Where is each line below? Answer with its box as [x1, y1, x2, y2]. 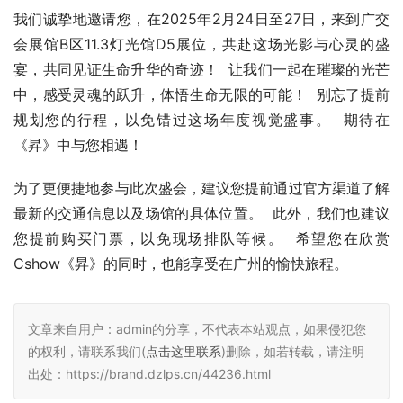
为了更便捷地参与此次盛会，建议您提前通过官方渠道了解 [13, 179, 390, 198]
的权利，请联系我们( [28, 344, 146, 360]
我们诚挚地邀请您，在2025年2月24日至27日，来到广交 [13, 10, 390, 29]
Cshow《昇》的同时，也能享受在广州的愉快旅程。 [13, 255, 348, 273]
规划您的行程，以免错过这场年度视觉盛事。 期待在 [13, 111, 390, 130]
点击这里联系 [146, 344, 221, 360]
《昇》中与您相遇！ [13, 136, 143, 155]
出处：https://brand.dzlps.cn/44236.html [28, 366, 271, 382]
